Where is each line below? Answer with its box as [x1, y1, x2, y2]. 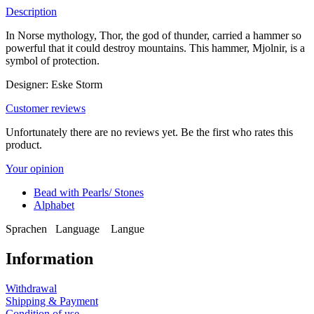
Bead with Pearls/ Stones [34, 186, 144, 198]
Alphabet [34, 198, 74, 211]
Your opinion [6, 162, 64, 175]
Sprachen [6, 222, 53, 235]
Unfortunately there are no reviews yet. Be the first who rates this [6, 125, 293, 138]
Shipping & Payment [6, 294, 98, 307]
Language [53, 222, 108, 235]
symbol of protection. [6, 54, 100, 67]
